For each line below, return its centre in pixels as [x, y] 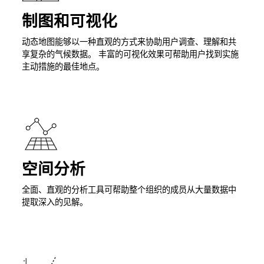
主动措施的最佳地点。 [63, 67]
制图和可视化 [69, 22]
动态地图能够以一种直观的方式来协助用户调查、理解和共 [129, 42]
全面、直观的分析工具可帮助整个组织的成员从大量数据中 [129, 190]
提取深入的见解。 [55, 203]
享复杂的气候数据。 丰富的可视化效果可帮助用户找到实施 [130, 55]
